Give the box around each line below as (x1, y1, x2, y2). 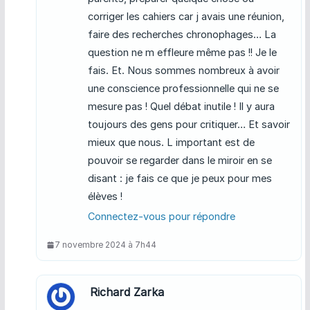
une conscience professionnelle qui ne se (87, 82, 279, 95)
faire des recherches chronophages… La (87, 28, 276, 41)
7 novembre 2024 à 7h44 (54, 239, 156, 250)
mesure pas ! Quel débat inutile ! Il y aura (87, 100, 275, 113)
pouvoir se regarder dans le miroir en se (87, 154, 272, 167)
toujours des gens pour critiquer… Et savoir (87, 118, 290, 131)
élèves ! (87, 190, 122, 203)
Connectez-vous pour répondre (87, 210, 235, 223)
